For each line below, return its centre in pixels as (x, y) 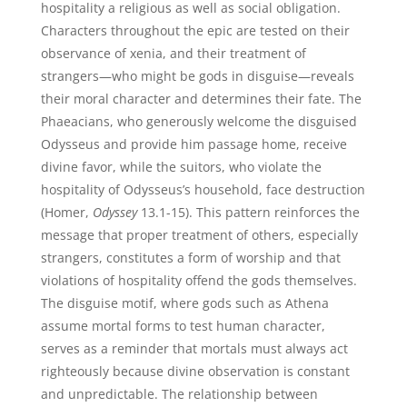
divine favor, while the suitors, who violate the (181, 167)
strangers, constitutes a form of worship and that (190, 258)
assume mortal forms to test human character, (183, 326)
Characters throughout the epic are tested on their (195, 30)
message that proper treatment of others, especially (199, 235)
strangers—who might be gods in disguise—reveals (197, 76)
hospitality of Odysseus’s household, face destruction (203, 189)
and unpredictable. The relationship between (179, 394)
